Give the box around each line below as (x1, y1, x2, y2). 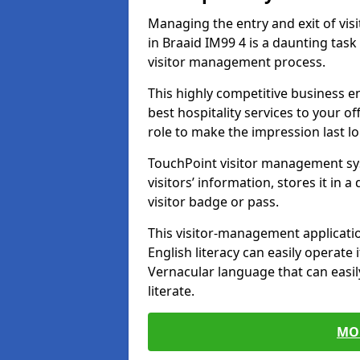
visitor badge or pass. (148, 193, 279, 211)
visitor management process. (148, 53, 325, 71)
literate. (148, 282, 198, 300)
